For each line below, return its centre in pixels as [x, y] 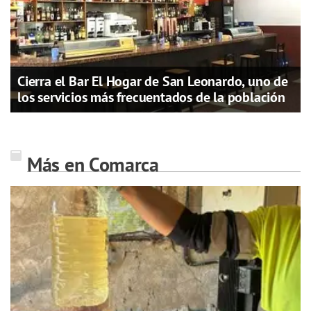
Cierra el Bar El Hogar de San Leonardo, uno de [153, 81]
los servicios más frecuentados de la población [151, 97]
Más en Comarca [93, 164]
